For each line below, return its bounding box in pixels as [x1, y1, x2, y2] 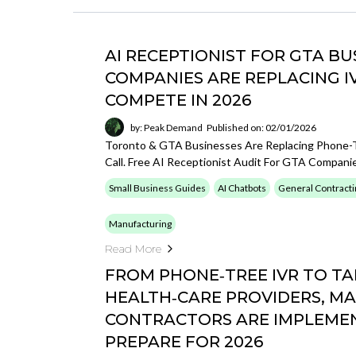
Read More [105, 242, 161, 256]
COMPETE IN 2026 [105, 91, 251, 110]
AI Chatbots [218, 182, 266, 194]
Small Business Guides [109, 182, 206, 194]
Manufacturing [109, 218, 172, 230]
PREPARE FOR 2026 [105, 332, 263, 351]
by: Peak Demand [130, 121, 203, 133]
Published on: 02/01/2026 [207, 121, 316, 133]
